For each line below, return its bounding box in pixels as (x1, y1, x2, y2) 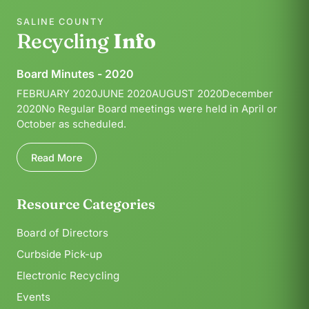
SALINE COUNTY (17, 17, 105, 27)
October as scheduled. (17, 117, 126, 130)
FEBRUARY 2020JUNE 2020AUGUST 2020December (17, 87, 273, 100)
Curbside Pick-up (17, 247, 102, 261)
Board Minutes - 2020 (17, 66, 134, 81)
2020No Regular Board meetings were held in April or (17, 102, 277, 115)
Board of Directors (17, 226, 108, 239)
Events (17, 290, 50, 304)
